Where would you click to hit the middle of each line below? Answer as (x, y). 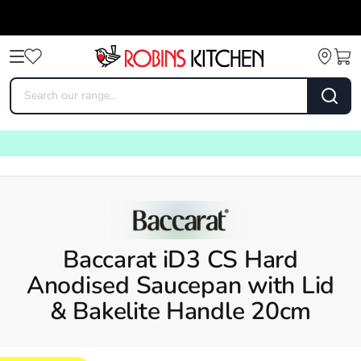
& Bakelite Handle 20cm (180, 313)
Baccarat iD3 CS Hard (180, 262)
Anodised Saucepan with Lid (180, 288)
